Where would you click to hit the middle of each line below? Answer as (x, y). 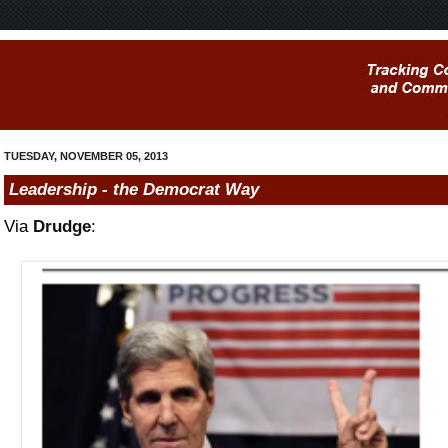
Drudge (62, 226)
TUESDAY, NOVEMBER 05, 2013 (86, 156)
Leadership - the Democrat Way (134, 189)
